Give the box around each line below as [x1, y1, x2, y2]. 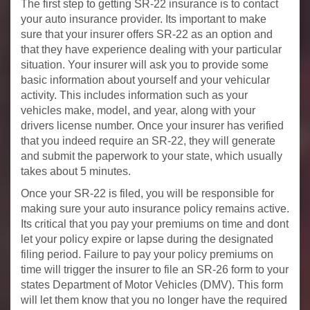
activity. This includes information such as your [21, 89, 248, 101]
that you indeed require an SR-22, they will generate [21, 134, 275, 147]
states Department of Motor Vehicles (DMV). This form [21, 278, 283, 291]
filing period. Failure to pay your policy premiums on [21, 248, 273, 260]
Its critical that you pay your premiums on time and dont [21, 217, 289, 230]
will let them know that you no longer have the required [21, 293, 287, 306]
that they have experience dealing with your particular [21, 43, 282, 55]
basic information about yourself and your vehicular [21, 73, 270, 86]
